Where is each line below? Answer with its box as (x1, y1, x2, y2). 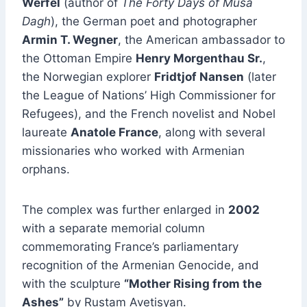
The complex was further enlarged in (22, 203, 228, 217)
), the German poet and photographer (51, 14, 257, 29)
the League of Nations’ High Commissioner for (22, 88, 275, 103)
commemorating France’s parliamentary (22, 240, 238, 254)
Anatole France (71, 125, 158, 140)
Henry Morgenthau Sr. (136, 51, 262, 66)
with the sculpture (22, 277, 124, 291)
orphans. (22, 162, 70, 177)
